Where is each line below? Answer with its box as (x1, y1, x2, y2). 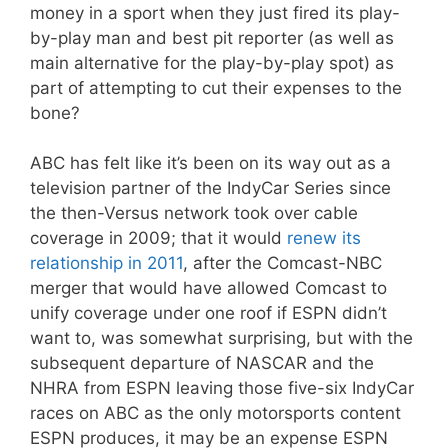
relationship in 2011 (30, 253, 183, 274)
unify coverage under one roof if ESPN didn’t (30, 303, 387, 324)
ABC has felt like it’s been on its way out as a (30, 153, 391, 174)
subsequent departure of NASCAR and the (30, 353, 374, 374)
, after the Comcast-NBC (183, 253, 382, 274)
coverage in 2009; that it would (30, 228, 287, 249)
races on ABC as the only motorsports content (30, 403, 401, 424)
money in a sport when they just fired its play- (30, 2, 400, 23)
